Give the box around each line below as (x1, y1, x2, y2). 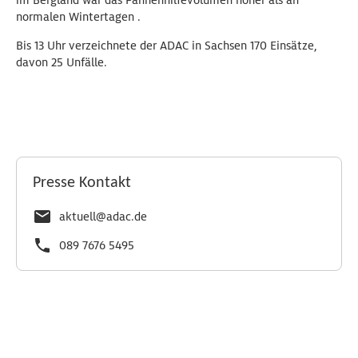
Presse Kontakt (33, 175, 131, 191)
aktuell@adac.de (59, 209, 147, 224)
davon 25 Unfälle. (16, 55, 107, 70)
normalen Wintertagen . (16, 10, 141, 24)
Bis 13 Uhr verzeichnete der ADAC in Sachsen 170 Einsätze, (16, 38, 317, 53)
